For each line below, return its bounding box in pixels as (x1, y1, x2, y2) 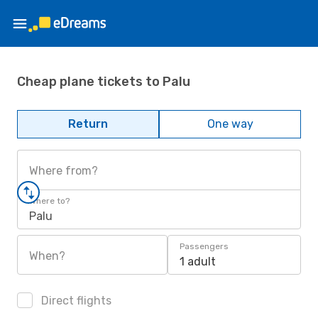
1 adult (180, 255, 216, 268)
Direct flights (38, 294, 111, 307)
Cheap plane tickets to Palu (17, 73, 190, 89)
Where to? (29, 196, 70, 206)
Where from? (29, 164, 98, 177)
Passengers (180, 241, 229, 251)
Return (68, 117, 108, 131)
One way (207, 117, 253, 131)
